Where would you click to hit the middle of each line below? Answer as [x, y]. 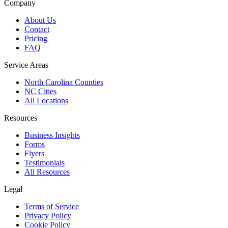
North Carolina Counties [64, 82]
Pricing [36, 38]
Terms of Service [52, 206]
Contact [37, 29]
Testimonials [45, 162]
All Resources [47, 172]
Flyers [34, 153]
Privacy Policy [48, 215]
